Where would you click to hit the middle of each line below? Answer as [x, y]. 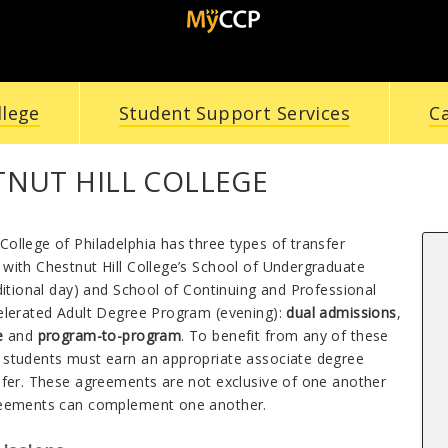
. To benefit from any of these [285, 335]
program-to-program [109, 335]
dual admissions [341, 312]
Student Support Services [235, 113]
